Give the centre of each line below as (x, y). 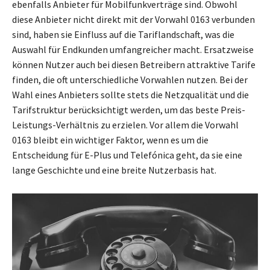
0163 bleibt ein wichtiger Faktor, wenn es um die (110, 140)
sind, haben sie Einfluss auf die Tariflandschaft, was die (123, 35)
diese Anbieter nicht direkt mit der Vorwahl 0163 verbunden (133, 20)
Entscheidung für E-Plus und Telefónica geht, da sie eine (127, 155)
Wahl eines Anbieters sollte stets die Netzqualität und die (130, 95)
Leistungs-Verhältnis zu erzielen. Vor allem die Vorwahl (125, 125)
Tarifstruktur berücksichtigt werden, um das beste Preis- (129, 110)
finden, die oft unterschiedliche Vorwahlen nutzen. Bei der (130, 80)
